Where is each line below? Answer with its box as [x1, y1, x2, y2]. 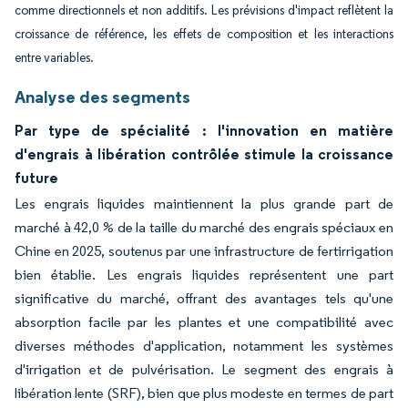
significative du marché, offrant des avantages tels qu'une [15, 290, 393, 308]
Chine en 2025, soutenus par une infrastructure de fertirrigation [15, 242, 393, 260]
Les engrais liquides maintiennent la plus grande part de [15, 195, 393, 213]
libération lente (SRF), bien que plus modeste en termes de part [15, 384, 393, 403]
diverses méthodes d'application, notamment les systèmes [15, 337, 393, 355]
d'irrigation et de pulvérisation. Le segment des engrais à [15, 361, 393, 379]
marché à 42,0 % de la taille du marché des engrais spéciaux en [15, 219, 393, 237]
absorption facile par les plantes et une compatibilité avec [15, 313, 393, 331]
